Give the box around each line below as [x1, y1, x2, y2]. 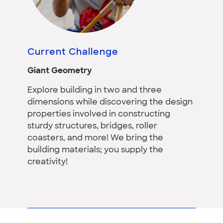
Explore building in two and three [27, 86, 162, 95]
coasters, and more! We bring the [27, 134, 163, 142]
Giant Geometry [27, 67, 92, 75]
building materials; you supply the [27, 146, 163, 154]
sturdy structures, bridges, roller [27, 122, 157, 130]
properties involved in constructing [27, 110, 170, 118]
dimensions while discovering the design [27, 98, 193, 107]
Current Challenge [27, 47, 118, 57]
